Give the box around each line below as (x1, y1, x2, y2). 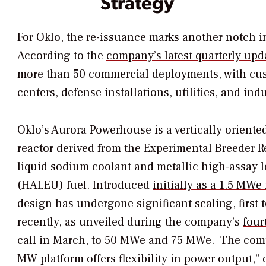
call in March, (17, 232, 88, 248)
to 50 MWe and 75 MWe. (88, 232, 214, 248)
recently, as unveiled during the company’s (17, 214, 243, 230)
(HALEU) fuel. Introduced (17, 177, 153, 193)
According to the (17, 47, 106, 64)
